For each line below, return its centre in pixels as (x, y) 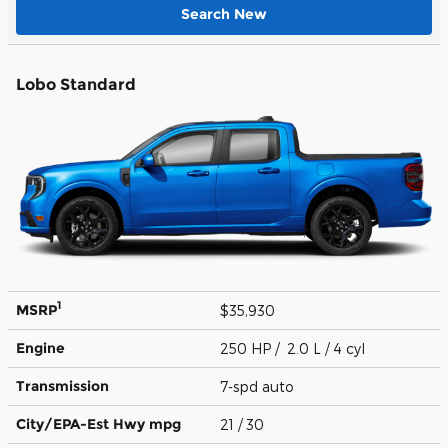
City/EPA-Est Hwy (82, 423)
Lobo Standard (76, 84)
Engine (40, 347)
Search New (224, 13)
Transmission (62, 385)
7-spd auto (259, 386)
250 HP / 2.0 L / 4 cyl (294, 348)
